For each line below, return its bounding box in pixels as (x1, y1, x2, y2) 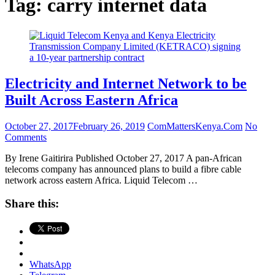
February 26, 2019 (73, 120, 145, 131)
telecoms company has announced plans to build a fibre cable (5, 163, 241, 174)
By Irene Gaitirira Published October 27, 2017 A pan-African (5, 152, 242, 163)
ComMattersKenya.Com (147, 120, 242, 131)
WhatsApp (29, 259, 71, 270)
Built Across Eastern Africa (5, 91, 178, 108)
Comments (5, 131, 47, 142)
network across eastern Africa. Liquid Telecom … (5, 174, 198, 185)
